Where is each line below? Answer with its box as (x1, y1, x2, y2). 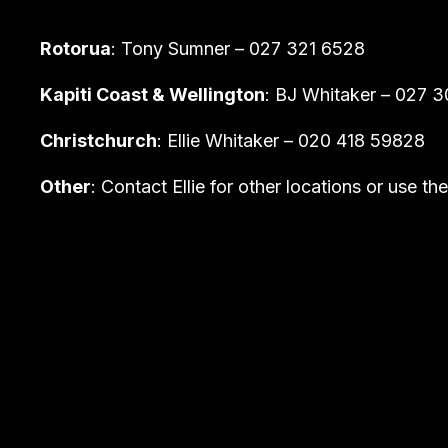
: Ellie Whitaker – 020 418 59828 (157, 130, 425, 152)
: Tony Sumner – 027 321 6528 (111, 38, 365, 60)
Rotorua (40, 38, 111, 60)
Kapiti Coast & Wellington (40, 84, 265, 106)
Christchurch (40, 130, 157, 152)
